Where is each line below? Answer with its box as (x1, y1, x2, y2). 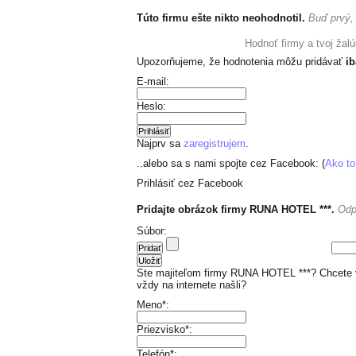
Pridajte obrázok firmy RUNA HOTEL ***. (137, 203, 335, 215)
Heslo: (137, 100, 166, 112)
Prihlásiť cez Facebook (137, 177, 243, 189)
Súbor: (137, 225, 167, 237)
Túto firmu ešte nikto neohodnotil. (137, 12, 305, 24)
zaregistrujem (184, 137, 246, 149)
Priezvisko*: (137, 323, 192, 335)
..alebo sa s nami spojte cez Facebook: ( (137, 157, 325, 169)
